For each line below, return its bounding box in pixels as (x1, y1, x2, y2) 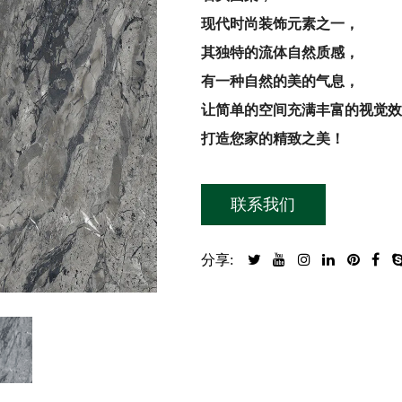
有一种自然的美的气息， (201, 73, 359, 90)
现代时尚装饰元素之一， (201, 15, 359, 32)
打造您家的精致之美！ (201, 130, 345, 147)
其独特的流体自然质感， (201, 44, 359, 61)
